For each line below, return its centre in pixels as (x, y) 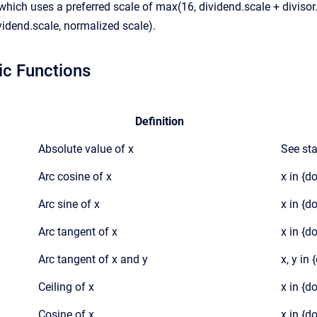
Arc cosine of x (75, 177)
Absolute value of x (86, 149)
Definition (160, 121)
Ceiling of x (66, 287)
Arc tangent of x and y (93, 259)
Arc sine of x (69, 204)
